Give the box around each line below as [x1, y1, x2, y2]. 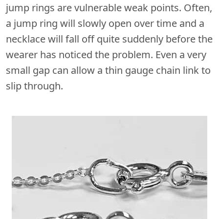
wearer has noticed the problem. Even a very [6, 47, 206, 61]
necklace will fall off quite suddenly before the [6, 32, 213, 45]
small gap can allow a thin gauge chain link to [6, 63, 211, 77]
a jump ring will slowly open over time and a [6, 16, 204, 30]
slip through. [6, 79, 63, 92]
